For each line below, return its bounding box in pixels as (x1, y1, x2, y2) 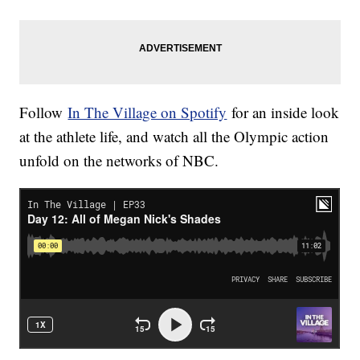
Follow (19, 102, 68, 123)
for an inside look (227, 102, 340, 123)
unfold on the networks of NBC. (19, 150, 219, 171)
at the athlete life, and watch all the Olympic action (19, 126, 329, 147)
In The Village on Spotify (67, 102, 227, 123)
